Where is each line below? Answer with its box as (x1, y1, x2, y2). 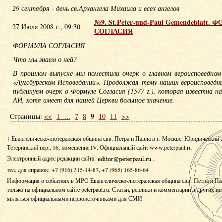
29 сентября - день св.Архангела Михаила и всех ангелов (12, 3, 179, 13)
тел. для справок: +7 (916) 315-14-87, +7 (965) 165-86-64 (6, 166, 149, 174)
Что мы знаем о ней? (12, 55, 77, 64)
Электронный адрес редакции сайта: (6, 154, 97, 162)
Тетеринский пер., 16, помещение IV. (6, 143, 98, 151)
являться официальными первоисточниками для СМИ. (6, 194, 144, 203)
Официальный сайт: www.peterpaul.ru (98, 143, 192, 151)
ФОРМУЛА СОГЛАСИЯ (12, 41, 85, 50)
